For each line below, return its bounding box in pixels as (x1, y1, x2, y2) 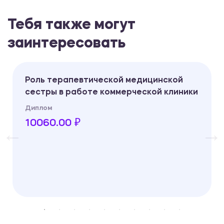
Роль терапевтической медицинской (25, 76, 183, 85)
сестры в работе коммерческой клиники (25, 88, 198, 97)
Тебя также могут (7, 18, 135, 33)
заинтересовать (7, 36, 125, 51)
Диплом (25, 105, 52, 112)
